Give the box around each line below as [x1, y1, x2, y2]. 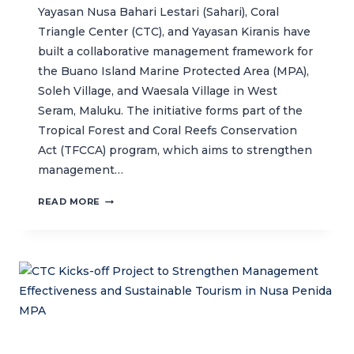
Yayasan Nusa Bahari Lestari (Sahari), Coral [38, 5, 279, 20]
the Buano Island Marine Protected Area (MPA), [38, 64, 309, 79]
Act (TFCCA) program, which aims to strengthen [38, 143, 312, 158]
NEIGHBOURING [100, 288, 183, 299]
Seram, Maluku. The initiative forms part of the [38, 104, 303, 119]
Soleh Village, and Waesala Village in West [38, 84, 277, 99]
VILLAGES [100, 303, 152, 315]
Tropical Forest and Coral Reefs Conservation [38, 123, 297, 138]
